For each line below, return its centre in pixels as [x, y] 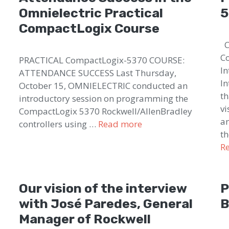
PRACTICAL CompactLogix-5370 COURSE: [102, 60]
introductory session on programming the [104, 98]
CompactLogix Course [89, 28]
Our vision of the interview [103, 188]
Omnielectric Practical [91, 13]
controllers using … [59, 124]
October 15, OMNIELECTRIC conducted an [104, 85]
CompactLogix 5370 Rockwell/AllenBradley [106, 111]
